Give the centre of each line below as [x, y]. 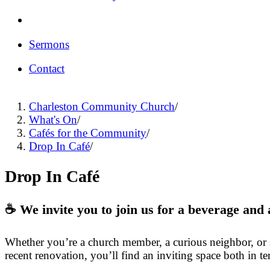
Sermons [49, 44]
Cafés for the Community [88, 133]
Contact [47, 69]
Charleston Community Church [102, 106]
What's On [53, 119]
